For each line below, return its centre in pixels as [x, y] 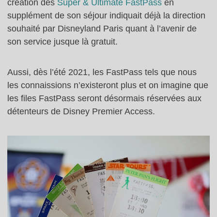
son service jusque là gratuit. [62, 42]
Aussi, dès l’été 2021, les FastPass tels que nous [102, 72]
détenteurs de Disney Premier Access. [81, 112]
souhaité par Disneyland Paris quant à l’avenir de [102, 29]
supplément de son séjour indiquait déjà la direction [106, 16]
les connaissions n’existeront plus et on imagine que [108, 85]
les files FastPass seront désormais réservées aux [104, 99]
